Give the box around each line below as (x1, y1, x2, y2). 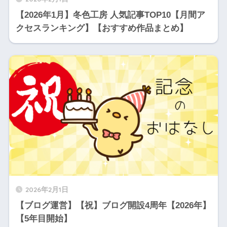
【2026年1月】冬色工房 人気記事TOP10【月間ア (15, 10, 205, 20)
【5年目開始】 (15, 213, 72, 223)
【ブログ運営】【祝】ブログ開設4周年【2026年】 (15, 200, 211, 210)
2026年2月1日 (25, 184, 68, 194)
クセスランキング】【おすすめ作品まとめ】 (15, 23, 188, 33)
